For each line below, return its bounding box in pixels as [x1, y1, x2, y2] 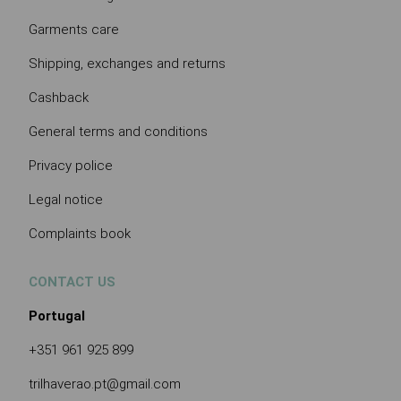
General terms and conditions [29, 123, 208, 140]
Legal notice [29, 191, 103, 208]
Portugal [29, 307, 85, 324]
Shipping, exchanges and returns [29, 55, 226, 72]
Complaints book [29, 225, 131, 242]
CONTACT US [29, 273, 115, 290]
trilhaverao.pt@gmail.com [29, 375, 181, 392]
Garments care [29, 21, 119, 38]
